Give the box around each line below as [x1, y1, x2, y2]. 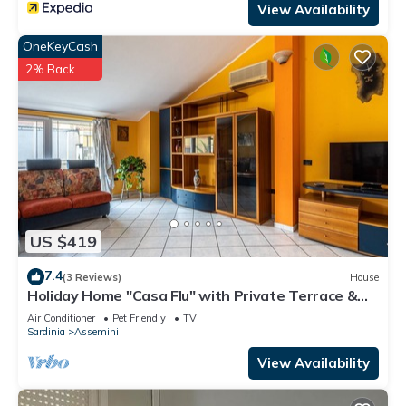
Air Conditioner [27, 312, 95, 325]
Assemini [74, 325, 119, 339]
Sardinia [27, 325, 65, 339]
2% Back [25, 62, 75, 77]
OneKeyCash [23, 38, 98, 55]
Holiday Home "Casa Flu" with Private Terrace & [27, 286, 358, 305]
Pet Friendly [112, 312, 166, 325]
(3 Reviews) [63, 270, 121, 284]
